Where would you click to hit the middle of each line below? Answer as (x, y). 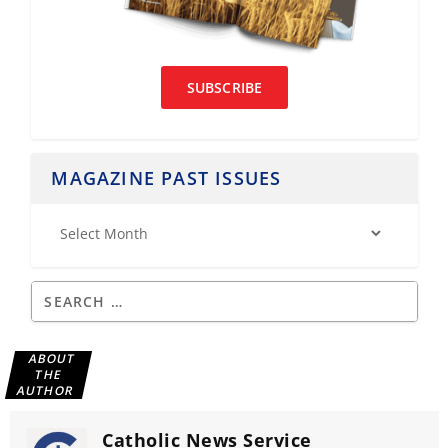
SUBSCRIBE (224, 87)
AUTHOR (45, 390)
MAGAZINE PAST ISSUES (166, 178)
